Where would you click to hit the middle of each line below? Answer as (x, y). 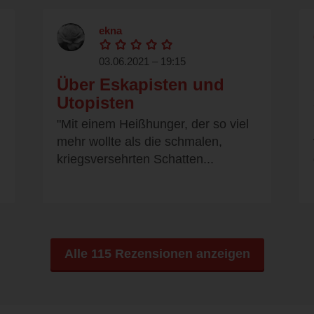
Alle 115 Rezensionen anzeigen (157, 254)
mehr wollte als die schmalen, (139, 142)
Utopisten (96, 103)
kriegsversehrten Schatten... (135, 159)
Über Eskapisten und (141, 85)
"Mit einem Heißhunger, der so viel (153, 124)
